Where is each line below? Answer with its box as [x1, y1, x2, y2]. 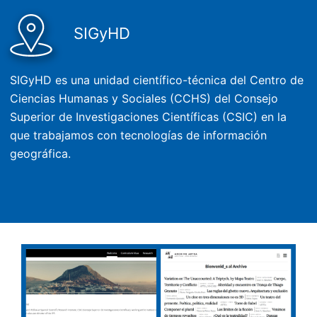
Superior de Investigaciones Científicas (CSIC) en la [10, 110, 287, 125]
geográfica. [10, 146, 71, 161]
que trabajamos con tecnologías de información [10, 128, 267, 143]
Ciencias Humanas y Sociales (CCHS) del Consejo [10, 91, 279, 106]
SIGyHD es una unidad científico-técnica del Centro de [10, 73, 304, 88]
